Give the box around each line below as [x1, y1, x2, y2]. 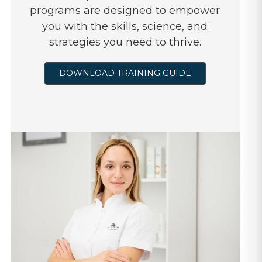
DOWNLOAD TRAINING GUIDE [58, 67, 191, 78]
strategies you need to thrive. [49, 35, 201, 49]
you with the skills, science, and [42, 19, 208, 33]
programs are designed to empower [30, 4, 220, 17]
